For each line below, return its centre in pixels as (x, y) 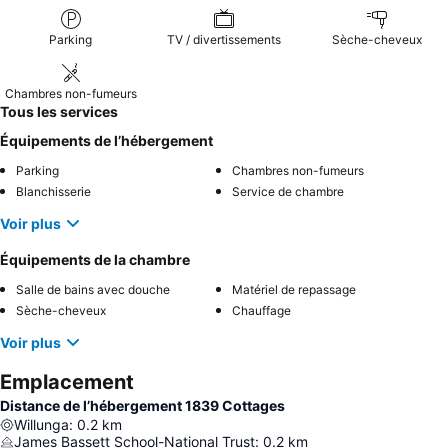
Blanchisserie (53, 192)
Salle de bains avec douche (93, 290)
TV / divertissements (223, 40)
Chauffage (261, 311)
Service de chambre (288, 192)
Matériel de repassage (294, 290)
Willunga (41, 425)
